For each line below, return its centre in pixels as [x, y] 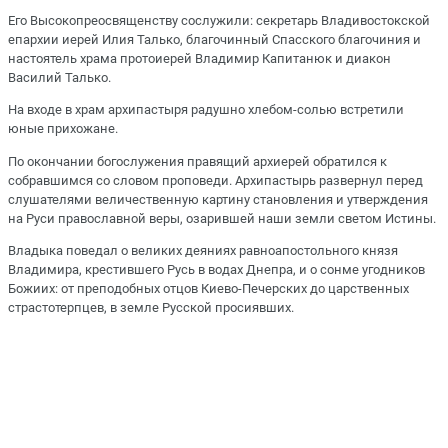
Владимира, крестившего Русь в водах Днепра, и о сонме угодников [216, 269]
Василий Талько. [61, 78]
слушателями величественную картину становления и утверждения [218, 199]
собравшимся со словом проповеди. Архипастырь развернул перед [215, 180]
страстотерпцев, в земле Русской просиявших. [151, 307]
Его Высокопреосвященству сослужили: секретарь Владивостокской [219, 21]
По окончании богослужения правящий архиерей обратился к [197, 161]
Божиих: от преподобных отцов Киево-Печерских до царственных [208, 288]
